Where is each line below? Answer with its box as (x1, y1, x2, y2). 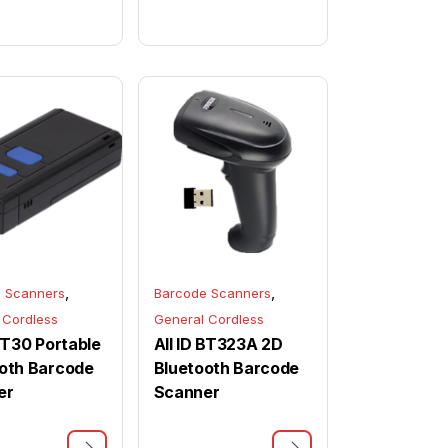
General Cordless (153, 311, 264, 327)
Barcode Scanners (153, 285, 271, 301)
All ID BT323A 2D (153, 334, 283, 354)
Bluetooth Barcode (153, 358, 300, 378)
